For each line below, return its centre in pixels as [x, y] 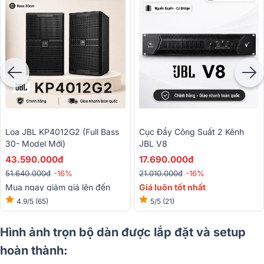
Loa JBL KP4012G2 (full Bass [62, 131]
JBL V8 [154, 143]
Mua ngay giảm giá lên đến [58, 187]
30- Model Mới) [35, 143]
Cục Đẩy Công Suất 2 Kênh [191, 131]
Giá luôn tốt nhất [172, 187]
